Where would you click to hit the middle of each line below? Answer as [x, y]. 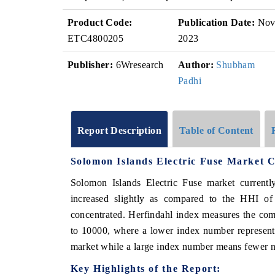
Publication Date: [217, 22]
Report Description [119, 130]
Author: [196, 65]
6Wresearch [138, 65]
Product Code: [100, 22]
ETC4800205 [96, 38]
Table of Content [216, 130]
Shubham [236, 65]
